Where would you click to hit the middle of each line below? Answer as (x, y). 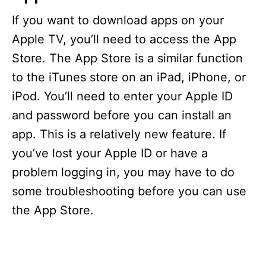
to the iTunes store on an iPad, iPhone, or (129, 77)
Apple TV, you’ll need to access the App (124, 39)
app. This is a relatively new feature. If (119, 134)
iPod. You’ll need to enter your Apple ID (122, 96)
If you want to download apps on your (118, 20)
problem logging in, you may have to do (123, 172)
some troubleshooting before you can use (129, 191)
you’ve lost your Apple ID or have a (110, 153)
